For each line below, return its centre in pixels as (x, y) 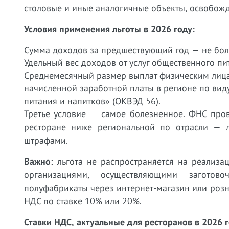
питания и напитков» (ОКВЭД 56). (92, 101)
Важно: (39, 161)
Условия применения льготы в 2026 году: (109, 29)
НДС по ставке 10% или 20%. (83, 201)
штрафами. (46, 140)
